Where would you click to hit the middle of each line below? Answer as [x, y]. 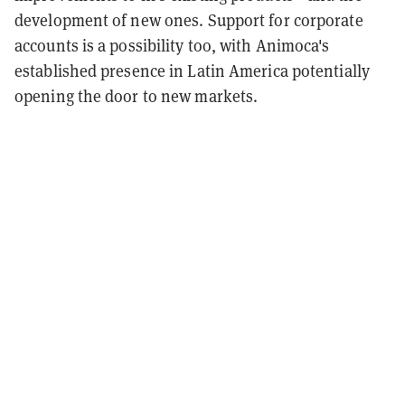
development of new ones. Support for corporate [189, 19]
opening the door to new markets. [137, 95]
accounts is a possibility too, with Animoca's [172, 45]
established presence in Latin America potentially [192, 70]
